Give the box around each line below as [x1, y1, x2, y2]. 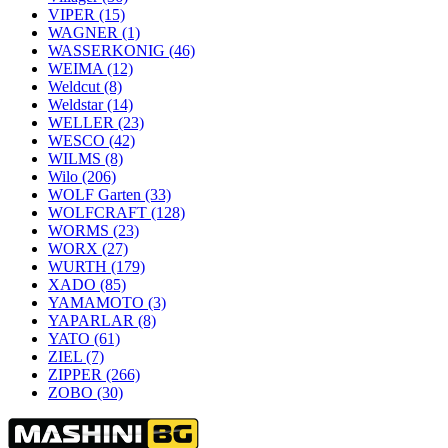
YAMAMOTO [48, 294, 148, 311]
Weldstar [48, 96, 107, 113]
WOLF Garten [48, 186, 145, 203]
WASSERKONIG [48, 42, 169, 59]
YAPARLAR [48, 312, 138, 329]
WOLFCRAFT [48, 204, 151, 221]
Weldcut [48, 78, 104, 95]
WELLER [48, 114, 118, 131]
